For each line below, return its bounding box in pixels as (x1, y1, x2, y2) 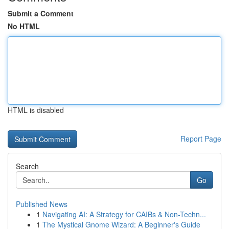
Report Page (180, 133, 221, 144)
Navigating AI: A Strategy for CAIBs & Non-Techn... (42, 209, 206, 219)
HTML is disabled (8, 105, 64, 115)
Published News (16, 199, 67, 209)
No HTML (8, 21, 40, 31)
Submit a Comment (8, 8, 74, 18)
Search (16, 161, 39, 171)
